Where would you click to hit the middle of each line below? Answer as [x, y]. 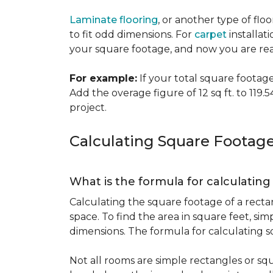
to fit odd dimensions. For [132, 34]
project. [88, 108]
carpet [211, 34]
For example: [103, 78]
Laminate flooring [114, 20]
